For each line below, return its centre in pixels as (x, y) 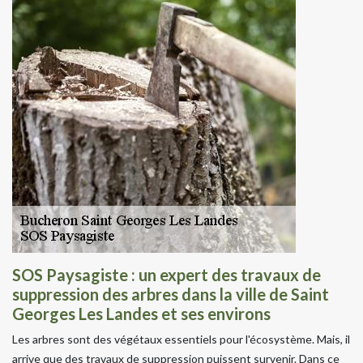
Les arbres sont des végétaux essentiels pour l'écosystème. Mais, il (181, 339)
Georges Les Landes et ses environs (141, 313)
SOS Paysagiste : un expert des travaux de (167, 274)
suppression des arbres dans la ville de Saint (171, 294)
